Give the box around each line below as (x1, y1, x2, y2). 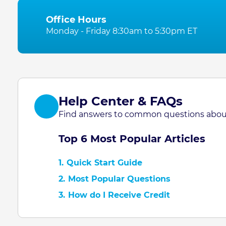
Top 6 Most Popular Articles (59, 133, 205, 145)
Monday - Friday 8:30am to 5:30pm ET (46, 26, 197, 36)
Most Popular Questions (68, 174, 171, 184)
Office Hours (46, 14, 106, 25)
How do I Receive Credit (68, 190, 170, 200)
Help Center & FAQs (59, 94, 183, 108)
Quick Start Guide (67, 158, 142, 167)
